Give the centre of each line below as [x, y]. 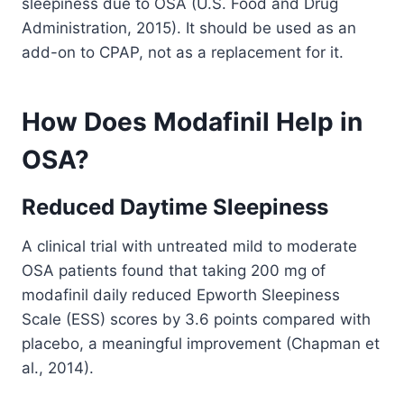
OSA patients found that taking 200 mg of [174, 271]
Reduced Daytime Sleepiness [175, 207]
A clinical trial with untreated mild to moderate [189, 247]
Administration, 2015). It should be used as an [189, 28]
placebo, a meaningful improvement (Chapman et [201, 344]
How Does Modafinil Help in [192, 122]
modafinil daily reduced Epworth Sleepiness [181, 295]
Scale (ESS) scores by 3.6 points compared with [196, 320]
